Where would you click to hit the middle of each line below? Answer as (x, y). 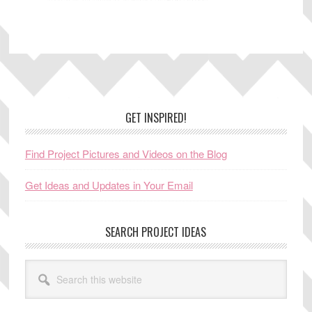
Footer (48, 120)
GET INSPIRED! (156, 117)
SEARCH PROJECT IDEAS (156, 232)
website (41, 300)
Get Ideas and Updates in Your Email (109, 185)
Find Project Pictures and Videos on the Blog (126, 153)
